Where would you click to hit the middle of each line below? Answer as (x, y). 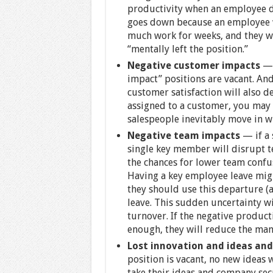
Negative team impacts (185, 135)
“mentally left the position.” (187, 49)
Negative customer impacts (193, 65)
